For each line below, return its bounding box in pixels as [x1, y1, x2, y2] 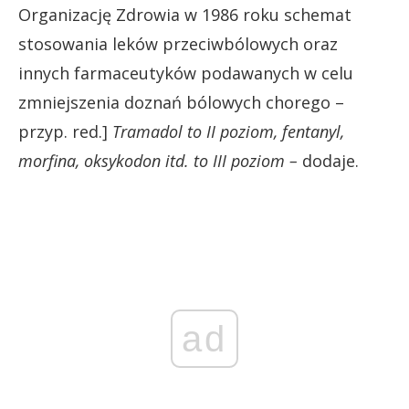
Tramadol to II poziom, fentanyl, [108, 120, 344, 142]
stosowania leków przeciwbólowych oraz [18, 32, 338, 55]
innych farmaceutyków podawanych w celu [18, 61, 353, 84]
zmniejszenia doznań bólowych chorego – [18, 90, 344, 113]
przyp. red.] [18, 120, 108, 142]
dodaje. [298, 149, 359, 172]
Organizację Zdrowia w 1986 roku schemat [18, 3, 351, 26]
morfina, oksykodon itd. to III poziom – [18, 149, 298, 172]
